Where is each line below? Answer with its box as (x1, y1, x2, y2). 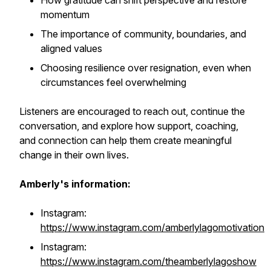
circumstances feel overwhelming (41, 76, 186, 88)
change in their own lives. (19, 149, 129, 161)
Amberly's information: (19, 178, 131, 190)
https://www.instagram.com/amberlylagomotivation (41, 221, 264, 233)
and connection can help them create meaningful (19, 134, 232, 146)
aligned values (41, 42, 102, 54)
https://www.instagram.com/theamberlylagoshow (41, 255, 256, 267)
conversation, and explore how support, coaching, (19, 120, 238, 132)
